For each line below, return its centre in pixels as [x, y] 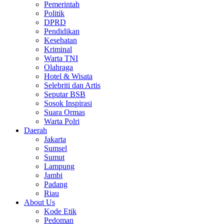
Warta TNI [61, 58]
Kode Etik [60, 211]
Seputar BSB [65, 94]
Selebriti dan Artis [72, 85]
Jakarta [55, 139]
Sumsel [55, 148]
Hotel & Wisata [68, 76]
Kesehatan [60, 40]
